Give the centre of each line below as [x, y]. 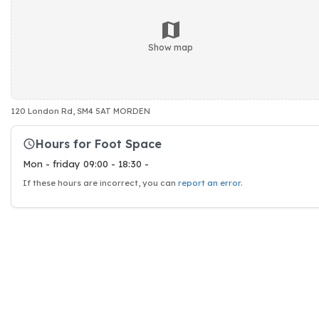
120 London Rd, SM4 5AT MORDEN [80, 111]
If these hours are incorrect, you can [100, 183]
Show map [171, 47]
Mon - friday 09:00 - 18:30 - [86, 164]
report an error [209, 183]
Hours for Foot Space [99, 143]
